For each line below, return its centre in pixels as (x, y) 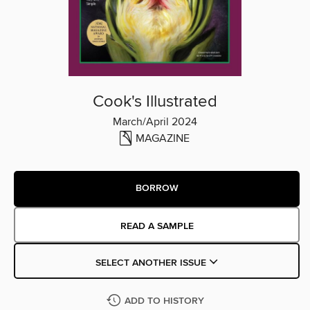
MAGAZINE (163, 138)
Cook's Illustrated (155, 101)
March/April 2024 (155, 121)
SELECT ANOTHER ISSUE (152, 263)
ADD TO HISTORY (164, 301)
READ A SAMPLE (157, 226)
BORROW (157, 189)
